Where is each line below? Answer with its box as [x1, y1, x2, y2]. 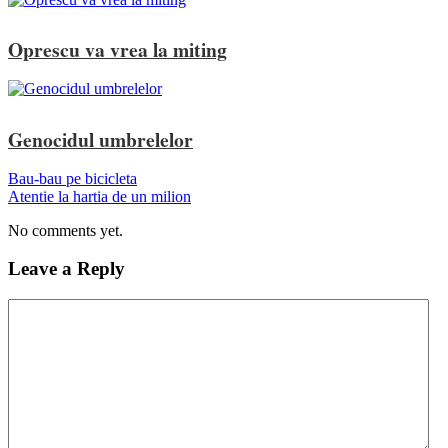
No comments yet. [8, 221, 123, 239]
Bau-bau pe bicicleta [8, 169, 137, 187]
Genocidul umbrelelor [8, 124, 193, 154]
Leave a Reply [8, 258, 125, 280]
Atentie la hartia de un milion [8, 187, 191, 205]
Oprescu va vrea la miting [8, 35, 227, 65]
